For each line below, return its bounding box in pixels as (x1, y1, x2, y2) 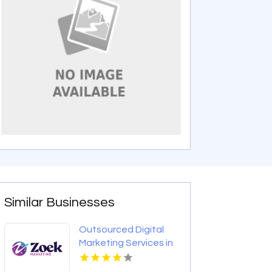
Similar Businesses (4, 195, 115, 210)
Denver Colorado (79, 251, 155, 262)
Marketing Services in (79, 238, 174, 248)
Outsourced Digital (79, 225, 165, 235)
